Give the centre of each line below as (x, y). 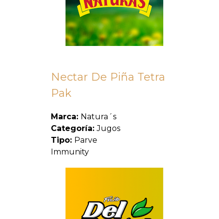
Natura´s (99, 117)
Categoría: (74, 128)
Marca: (66, 117)
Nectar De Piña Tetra (108, 77)
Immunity (70, 152)
